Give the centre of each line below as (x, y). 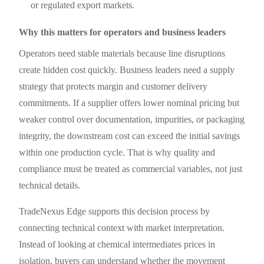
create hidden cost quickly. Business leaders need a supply (127, 70)
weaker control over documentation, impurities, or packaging (132, 119)
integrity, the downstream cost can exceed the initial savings (130, 136)
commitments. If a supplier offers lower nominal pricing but (129, 103)
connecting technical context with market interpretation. (122, 227)
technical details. (50, 185)
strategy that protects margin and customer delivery (113, 86)
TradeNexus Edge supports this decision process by (115, 211)
